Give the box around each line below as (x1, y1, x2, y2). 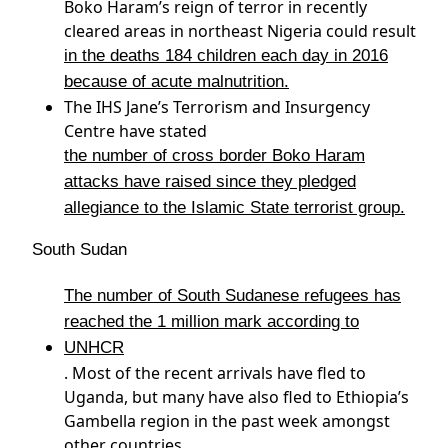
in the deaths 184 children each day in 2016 (64, 46, 388, 65)
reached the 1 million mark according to (64, 312, 359, 331)
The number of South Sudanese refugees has (64, 286, 401, 305)
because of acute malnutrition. (64, 72, 289, 91)
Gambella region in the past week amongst (64, 410, 390, 432)
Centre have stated (64, 120, 207, 142)
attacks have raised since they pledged (64, 172, 356, 191)
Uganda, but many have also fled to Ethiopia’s (64, 386, 409, 408)
